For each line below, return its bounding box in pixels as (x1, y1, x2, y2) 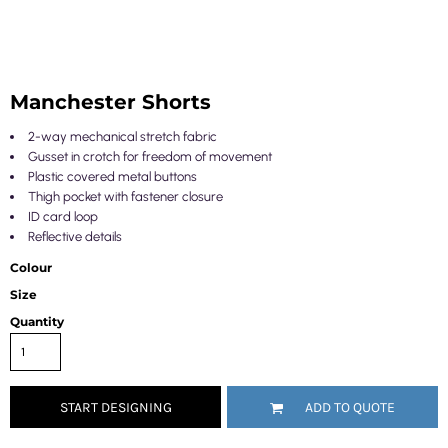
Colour (10, 260, 52, 275)
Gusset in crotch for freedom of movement (28, 149, 272, 164)
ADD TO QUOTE (305, 399, 395, 417)
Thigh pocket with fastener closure (28, 189, 223, 204)
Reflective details (28, 229, 122, 244)
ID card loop (28, 209, 98, 224)
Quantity (10, 314, 64, 329)
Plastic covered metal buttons (28, 169, 197, 184)
